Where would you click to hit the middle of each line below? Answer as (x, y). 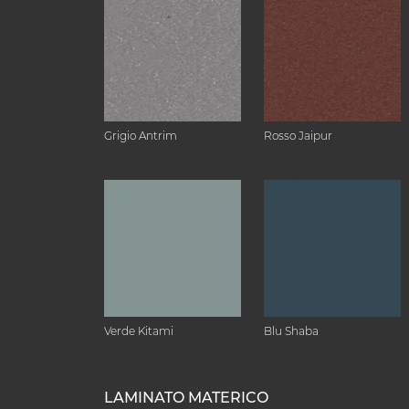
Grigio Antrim (141, 136)
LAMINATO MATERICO (186, 398)
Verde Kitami (139, 331)
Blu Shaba (291, 331)
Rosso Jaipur (298, 136)
